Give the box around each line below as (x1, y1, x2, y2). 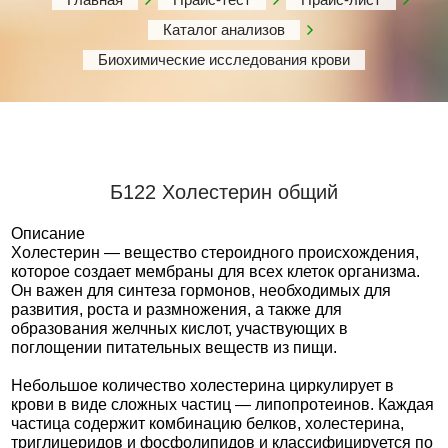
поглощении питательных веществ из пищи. (11, 339, 337, 356)
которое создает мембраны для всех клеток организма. (11, 263, 420, 280)
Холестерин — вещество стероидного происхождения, (11, 244, 419, 261)
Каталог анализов (163, 21, 285, 38)
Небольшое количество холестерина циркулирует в (11, 377, 394, 394)
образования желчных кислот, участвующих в (11, 320, 348, 337)
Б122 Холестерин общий (110, 181, 338, 203)
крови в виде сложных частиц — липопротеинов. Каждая (11, 396, 434, 413)
